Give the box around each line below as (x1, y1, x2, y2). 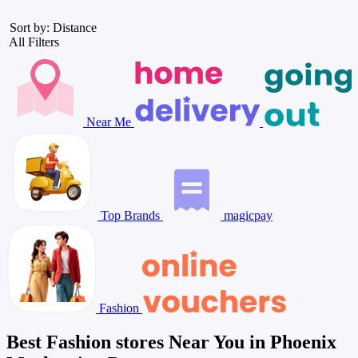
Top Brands (97, 208, 163, 222)
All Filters (6, 34, 62, 49)
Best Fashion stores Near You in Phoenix (6, 331, 336, 352)
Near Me (83, 114, 134, 129)
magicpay (221, 208, 272, 222)
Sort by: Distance (6, 20, 97, 34)
